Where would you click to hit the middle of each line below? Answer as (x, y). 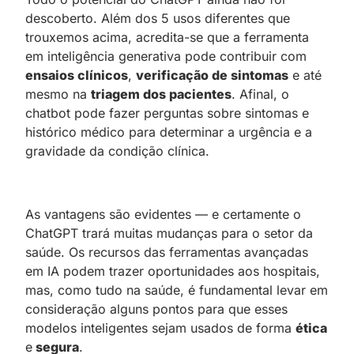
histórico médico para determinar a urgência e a (169, 132)
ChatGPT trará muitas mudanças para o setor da (169, 233)
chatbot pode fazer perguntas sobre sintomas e (167, 113)
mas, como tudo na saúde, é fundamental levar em (177, 290)
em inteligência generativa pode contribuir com (166, 56)
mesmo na (58, 94)
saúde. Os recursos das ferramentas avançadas (167, 252)
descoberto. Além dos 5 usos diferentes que (158, 18)
